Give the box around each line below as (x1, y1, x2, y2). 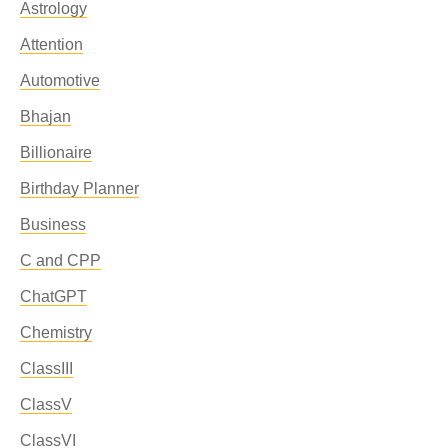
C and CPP (20, 252, 101, 269)
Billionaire (20, 144, 92, 161)
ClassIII (20, 360, 73, 377)
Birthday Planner (20, 180, 139, 197)
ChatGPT (20, 288, 87, 305)
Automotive (20, 72, 100, 89)
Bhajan (20, 108, 71, 125)
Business (20, 216, 86, 233)
